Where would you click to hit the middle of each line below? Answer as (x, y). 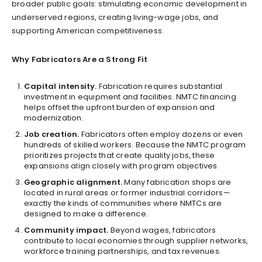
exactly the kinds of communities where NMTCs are (123, 203)
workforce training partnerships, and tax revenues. (123, 251)
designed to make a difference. (86, 213)
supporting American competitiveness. (88, 30)
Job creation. (52, 134)
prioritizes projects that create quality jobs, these (120, 155)
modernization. (54, 118)
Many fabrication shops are (177, 182)
